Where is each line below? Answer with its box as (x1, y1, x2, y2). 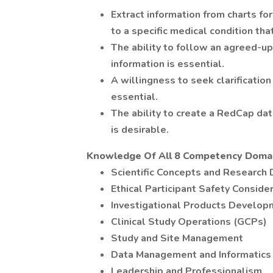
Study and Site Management (111, 232, 243, 245)
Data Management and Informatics (111, 248, 271, 261)
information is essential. (111, 57, 224, 71)
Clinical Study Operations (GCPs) (111, 215, 267, 229)
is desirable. (111, 123, 169, 136)
